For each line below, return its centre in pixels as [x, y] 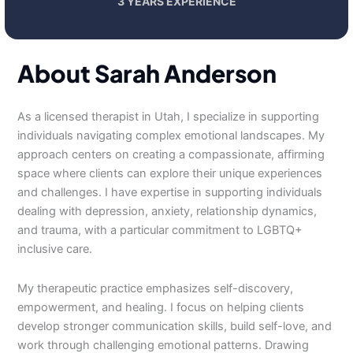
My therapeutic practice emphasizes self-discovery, [156, 288]
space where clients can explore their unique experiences [170, 173]
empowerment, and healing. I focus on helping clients [161, 307]
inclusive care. [55, 249]
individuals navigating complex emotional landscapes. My [171, 136]
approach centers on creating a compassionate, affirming [171, 154]
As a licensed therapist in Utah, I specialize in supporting [169, 117]
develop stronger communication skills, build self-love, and [175, 326]
